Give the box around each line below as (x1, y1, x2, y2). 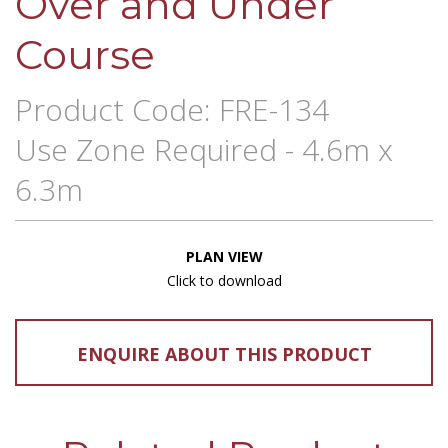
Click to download (166, 271, 282, 291)
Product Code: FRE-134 (15, 89, 329, 131)
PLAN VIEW (185, 247, 263, 267)
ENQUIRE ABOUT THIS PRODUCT (76, 341, 372, 366)
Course (15, 30, 155, 80)
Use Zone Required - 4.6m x (15, 129, 393, 171)
